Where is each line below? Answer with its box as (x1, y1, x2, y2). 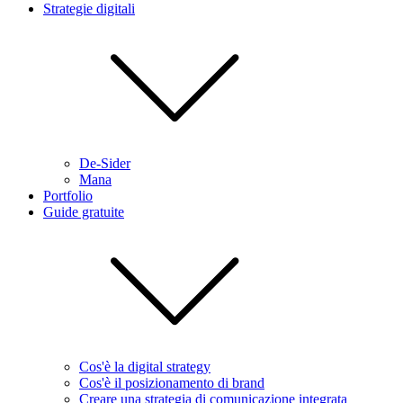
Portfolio (43, 188, 93, 203)
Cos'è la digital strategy (79, 359, 210, 374)
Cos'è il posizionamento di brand (79, 375, 264, 390)
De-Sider (79, 156, 130, 171)
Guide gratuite (43, 204, 124, 219)
